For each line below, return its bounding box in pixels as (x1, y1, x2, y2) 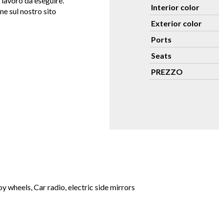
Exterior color (151, 19, 202, 28)
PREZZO (151, 67, 183, 76)
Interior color (151, 2, 199, 12)
